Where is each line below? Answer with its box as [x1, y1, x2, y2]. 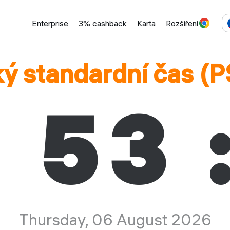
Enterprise [31, 18, 68, 28]
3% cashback [78, 18, 127, 28]
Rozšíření [165, 18, 198, 28]
